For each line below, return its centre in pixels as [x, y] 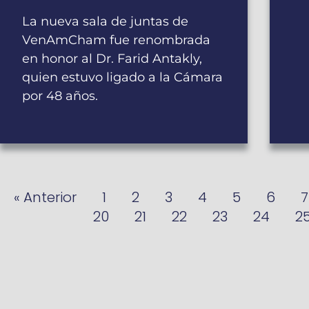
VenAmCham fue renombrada [116, 40]
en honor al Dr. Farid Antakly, [112, 59]
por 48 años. [60, 96]
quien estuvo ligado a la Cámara [122, 78]
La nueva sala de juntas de [105, 22]
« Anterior [45, 198]
